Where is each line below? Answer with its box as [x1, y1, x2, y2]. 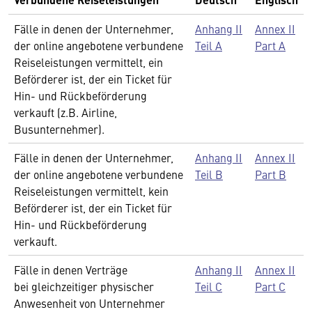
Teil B [195, 166, 223, 182]
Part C [255, 279, 286, 294]
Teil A [195, 38, 222, 53]
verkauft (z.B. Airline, [14, 104, 117, 120]
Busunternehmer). [14, 121, 104, 136]
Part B [255, 166, 286, 182]
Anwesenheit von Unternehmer [14, 295, 165, 311]
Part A [255, 38, 286, 53]
